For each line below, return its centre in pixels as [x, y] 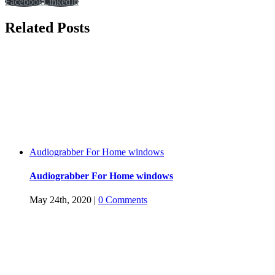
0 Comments [123, 200]
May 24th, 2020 [60, 200]
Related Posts [47, 27]
